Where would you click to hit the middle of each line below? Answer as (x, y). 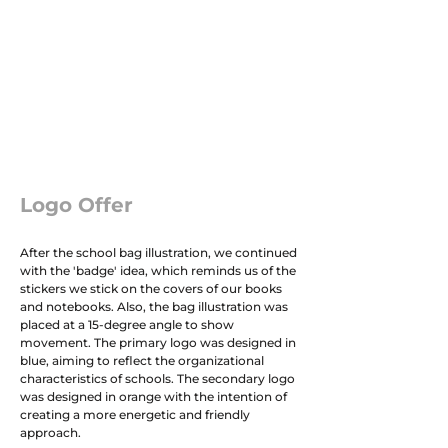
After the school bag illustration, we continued (158, 252)
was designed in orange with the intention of (153, 396)
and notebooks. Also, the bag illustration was (154, 306)
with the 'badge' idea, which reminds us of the (158, 270)
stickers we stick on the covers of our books (151, 288)
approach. (50, 432)
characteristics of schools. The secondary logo (157, 378)
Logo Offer (76, 205)
